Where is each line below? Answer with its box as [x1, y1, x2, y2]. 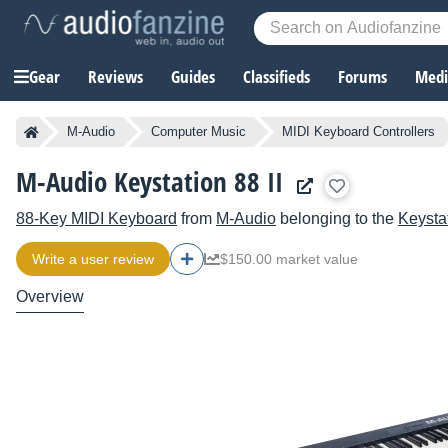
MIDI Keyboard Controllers [282, 124, 435, 140]
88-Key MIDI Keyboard [16, 210, 177, 228]
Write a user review [32, 251, 154, 268]
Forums [338, 65, 387, 89]
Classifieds [243, 65, 310, 89]
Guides [171, 65, 215, 89]
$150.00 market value [220, 251, 358, 268]
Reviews [88, 65, 143, 89]
